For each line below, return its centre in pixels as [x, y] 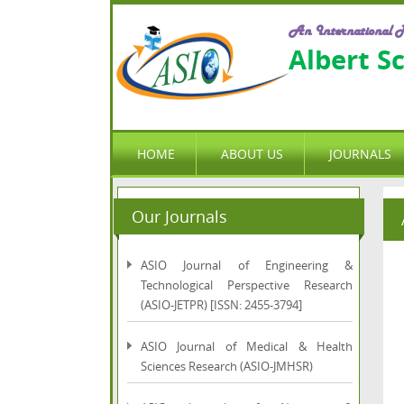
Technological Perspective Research [247, 285]
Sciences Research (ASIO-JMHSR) [227, 366]
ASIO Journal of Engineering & [247, 265]
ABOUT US [252, 154]
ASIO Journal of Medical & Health [247, 346]
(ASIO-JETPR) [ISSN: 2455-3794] [221, 305]
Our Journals [179, 216]
